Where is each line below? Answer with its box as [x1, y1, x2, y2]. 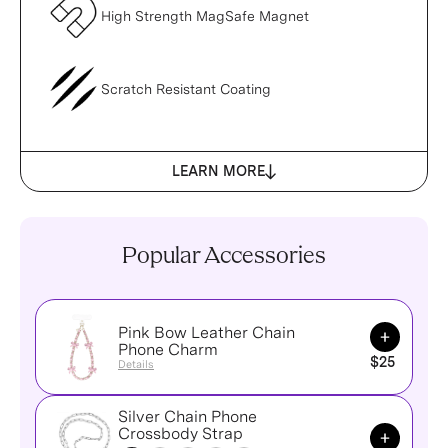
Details [118, 357, 154, 371]
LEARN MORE [172, 163, 265, 179]
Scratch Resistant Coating [101, 80, 271, 97]
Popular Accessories [122, 245, 326, 269]
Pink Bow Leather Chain [118, 323, 295, 342]
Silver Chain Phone [118, 407, 257, 426]
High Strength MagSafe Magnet [101, 7, 309, 24]
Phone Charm [118, 340, 218, 359]
